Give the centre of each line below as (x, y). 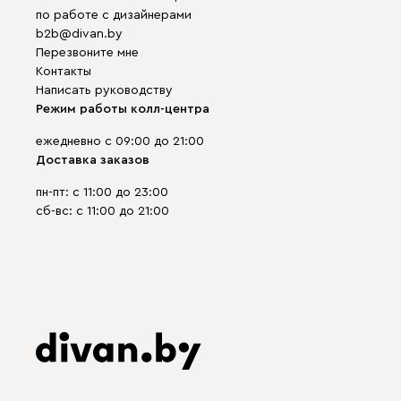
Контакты (64, 72)
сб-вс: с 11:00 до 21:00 (102, 211)
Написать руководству (104, 90)
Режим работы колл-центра (123, 109)
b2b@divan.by (79, 34)
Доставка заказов (93, 160)
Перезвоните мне (87, 53)
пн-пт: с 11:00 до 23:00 (102, 192)
